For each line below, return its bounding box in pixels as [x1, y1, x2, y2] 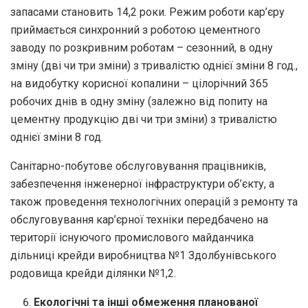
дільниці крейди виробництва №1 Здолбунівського [10, 248, 276, 262]
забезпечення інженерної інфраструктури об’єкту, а [10, 177, 274, 190]
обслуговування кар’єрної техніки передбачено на [10, 212, 268, 226]
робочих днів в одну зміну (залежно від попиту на [10, 94, 267, 108]
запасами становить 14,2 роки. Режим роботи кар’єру [10, 5, 285, 19]
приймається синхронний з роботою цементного [10, 23, 261, 36]
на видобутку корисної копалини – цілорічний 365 [10, 76, 268, 90]
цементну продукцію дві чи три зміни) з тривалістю [10, 112, 277, 126]
